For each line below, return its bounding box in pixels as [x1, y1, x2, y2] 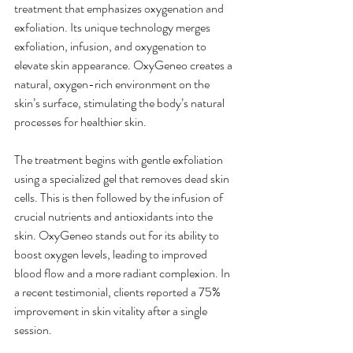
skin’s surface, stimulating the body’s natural [14, 93, 227, 112]
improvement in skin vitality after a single [14, 301, 210, 320]
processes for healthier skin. [14, 112, 147, 131]
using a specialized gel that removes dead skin [14, 169, 232, 188]
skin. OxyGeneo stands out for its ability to [14, 225, 221, 244]
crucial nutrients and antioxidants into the [14, 206, 215, 225]
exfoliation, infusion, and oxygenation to [14, 36, 209, 55]
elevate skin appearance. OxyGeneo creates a [14, 55, 235, 74]
